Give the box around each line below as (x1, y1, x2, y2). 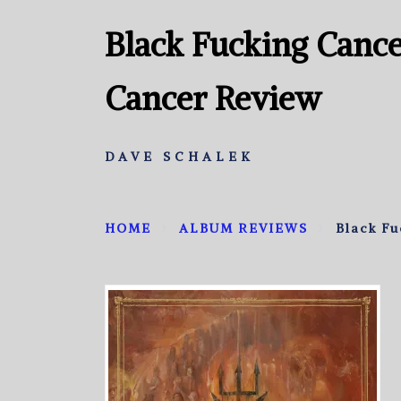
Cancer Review (105, 79, 321, 119)
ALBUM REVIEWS (179, 220, 308, 236)
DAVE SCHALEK (105, 149, 254, 165)
